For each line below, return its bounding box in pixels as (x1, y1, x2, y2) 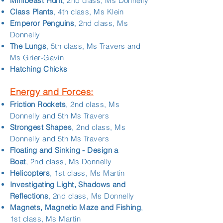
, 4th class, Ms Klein (53, 7, 124, 16)
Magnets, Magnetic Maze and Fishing (10, 203, 141, 212)
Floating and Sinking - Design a (10, 145, 118, 155)
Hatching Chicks (10, 64, 68, 74)
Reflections (10, 191, 48, 201)
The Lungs (10, 41, 47, 51)
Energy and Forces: (10, 86, 94, 98)
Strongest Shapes (10, 122, 72, 132)
